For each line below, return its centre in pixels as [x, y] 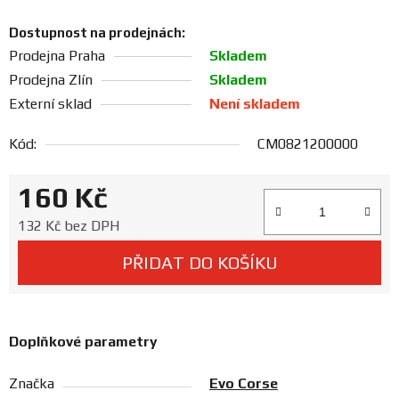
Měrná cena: [208, 225]
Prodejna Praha [57, 56]
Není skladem [255, 104]
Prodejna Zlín [51, 80]
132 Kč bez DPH [69, 226]
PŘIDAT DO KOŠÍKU [199, 263]
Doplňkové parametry [83, 342]
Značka [32, 384]
